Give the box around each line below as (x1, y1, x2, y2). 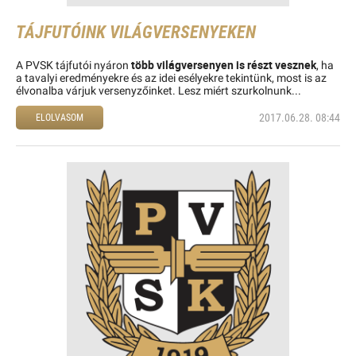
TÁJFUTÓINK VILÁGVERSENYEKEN (16, 22, 256, 42)
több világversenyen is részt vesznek (129, 57, 316, 72)
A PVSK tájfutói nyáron (16, 59, 129, 72)
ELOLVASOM (36, 112, 83, 123)
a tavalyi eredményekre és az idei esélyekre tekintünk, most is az (16, 72, 327, 85)
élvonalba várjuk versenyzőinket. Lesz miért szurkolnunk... (16, 84, 301, 98)
